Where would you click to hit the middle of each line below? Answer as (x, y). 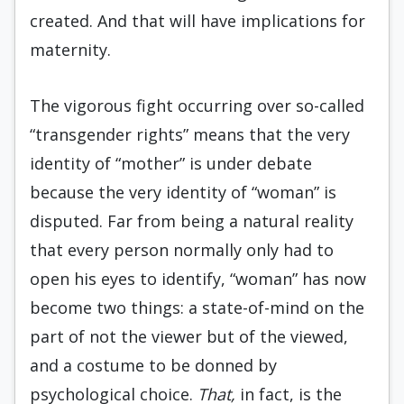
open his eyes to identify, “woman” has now (198, 279)
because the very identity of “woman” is (183, 192)
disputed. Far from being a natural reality (192, 221)
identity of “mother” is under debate (171, 163)
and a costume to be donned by (153, 365)
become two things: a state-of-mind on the (197, 308)
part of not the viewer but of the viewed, (189, 336)
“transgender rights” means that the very (190, 134)
